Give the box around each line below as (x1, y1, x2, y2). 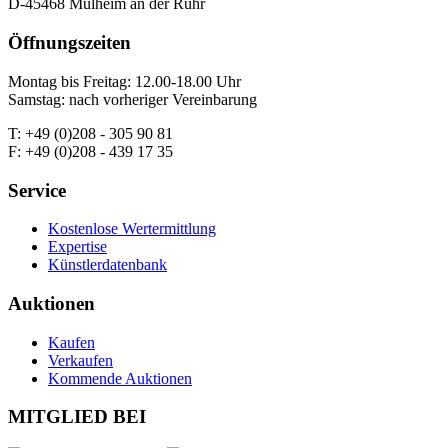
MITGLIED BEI (8, 406, 146, 428)
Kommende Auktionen (48, 369, 192, 387)
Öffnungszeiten (8, 32, 131, 54)
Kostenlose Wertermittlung (48, 220, 216, 238)
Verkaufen (48, 351, 113, 369)
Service (8, 179, 66, 201)
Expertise (48, 238, 107, 256)
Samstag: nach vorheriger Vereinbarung (8, 90, 257, 108)
